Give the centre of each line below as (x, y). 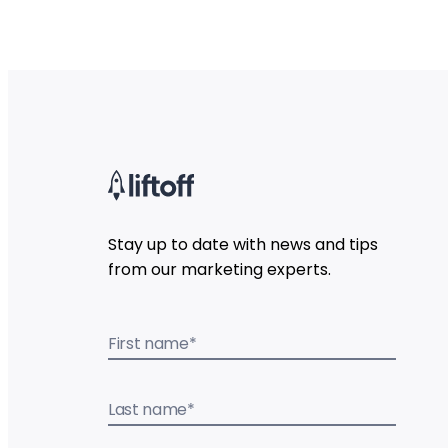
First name (148, 344)
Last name (148, 410)
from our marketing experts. (219, 270)
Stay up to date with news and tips (243, 245)
